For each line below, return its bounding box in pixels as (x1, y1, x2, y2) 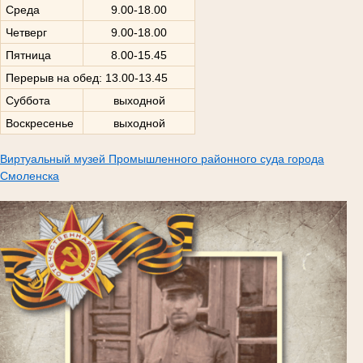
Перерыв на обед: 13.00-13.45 (5, 70, 168, 84)
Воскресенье (5, 116, 74, 130)
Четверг (5, 25, 47, 39)
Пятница (5, 48, 51, 62)
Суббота (5, 93, 50, 107)
